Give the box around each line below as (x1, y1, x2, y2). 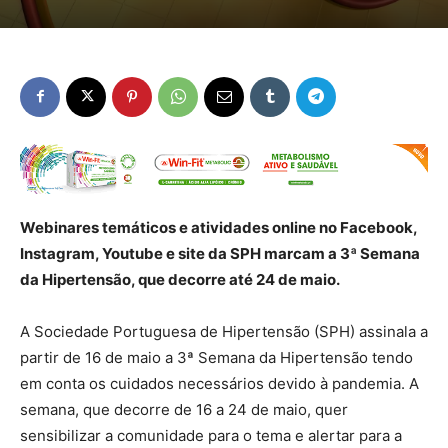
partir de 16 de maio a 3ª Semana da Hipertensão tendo (20, 347, 413, 367)
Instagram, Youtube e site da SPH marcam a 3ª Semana (20, 243, 420, 263)
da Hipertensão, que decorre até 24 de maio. (20, 269, 340, 289)
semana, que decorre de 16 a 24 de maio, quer (20, 399, 348, 419)
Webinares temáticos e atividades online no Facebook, (20, 217, 417, 237)
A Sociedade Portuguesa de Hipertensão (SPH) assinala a (20, 321, 428, 341)
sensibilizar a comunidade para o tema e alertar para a (20, 425, 402, 445)
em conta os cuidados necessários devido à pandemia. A (20, 373, 419, 393)
